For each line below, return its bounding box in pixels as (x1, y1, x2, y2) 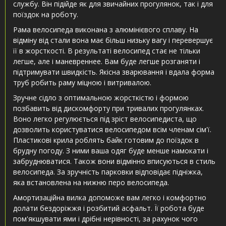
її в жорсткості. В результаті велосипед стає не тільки (13, 46, 200, 56)
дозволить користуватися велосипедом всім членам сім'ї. (13, 125, 211, 135)
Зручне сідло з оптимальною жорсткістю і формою (13, 93, 189, 103)
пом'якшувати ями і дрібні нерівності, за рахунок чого (13, 214, 198, 224)
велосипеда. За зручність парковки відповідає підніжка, (13, 167, 203, 177)
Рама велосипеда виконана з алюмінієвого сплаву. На (13, 25, 198, 35)
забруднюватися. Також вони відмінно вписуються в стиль (13, 156, 215, 166)
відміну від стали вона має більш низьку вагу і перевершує (13, 35, 213, 45)
